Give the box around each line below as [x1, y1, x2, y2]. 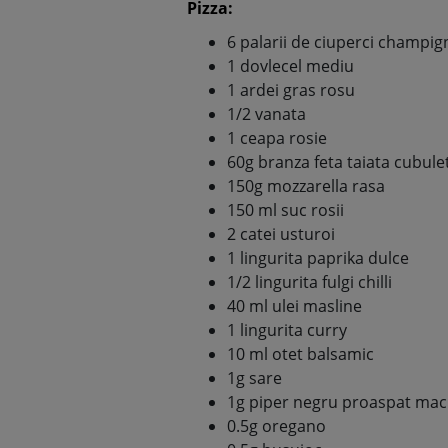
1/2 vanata [227, 102, 306, 125]
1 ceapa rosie [227, 126, 327, 149]
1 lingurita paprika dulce [227, 246, 409, 269]
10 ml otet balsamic [227, 342, 374, 365]
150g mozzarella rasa [227, 174, 385, 197]
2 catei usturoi [227, 222, 335, 245]
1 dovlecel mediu [227, 54, 354, 77]
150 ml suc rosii [227, 198, 344, 221]
